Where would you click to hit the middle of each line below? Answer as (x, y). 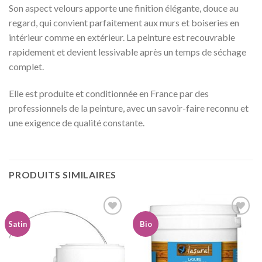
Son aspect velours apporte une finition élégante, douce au (124, 8)
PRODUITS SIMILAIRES (63, 175)
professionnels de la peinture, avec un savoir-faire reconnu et (129, 108)
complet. (26, 67)
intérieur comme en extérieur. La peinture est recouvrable (122, 37)
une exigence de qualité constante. (77, 123)
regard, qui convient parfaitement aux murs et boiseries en (124, 23)
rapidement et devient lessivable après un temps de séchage (127, 52)
